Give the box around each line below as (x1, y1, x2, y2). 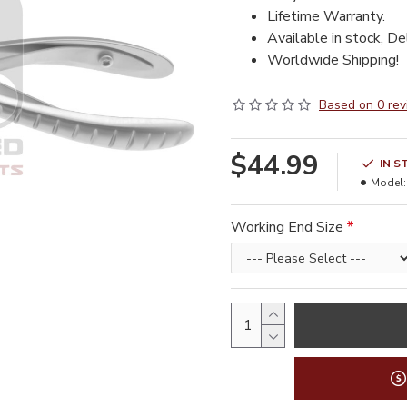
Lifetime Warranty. (267, 6, 385, 26)
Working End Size (231, 217, 343, 237)
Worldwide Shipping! (267, 50, 402, 70)
